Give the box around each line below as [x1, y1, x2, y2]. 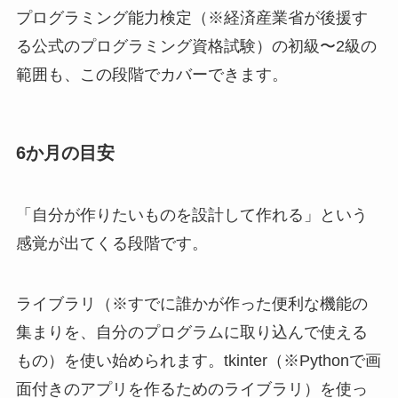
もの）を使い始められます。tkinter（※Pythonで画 [15, 351, 381, 370]
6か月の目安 [15, 143, 115, 163]
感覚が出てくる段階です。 [15, 234, 208, 252]
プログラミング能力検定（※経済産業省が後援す [15, 9, 368, 28]
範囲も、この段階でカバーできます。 [15, 66, 288, 84]
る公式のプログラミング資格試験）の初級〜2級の [15, 37, 377, 56]
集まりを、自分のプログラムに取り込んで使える [15, 322, 368, 341]
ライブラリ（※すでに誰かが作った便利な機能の [15, 294, 368, 313]
